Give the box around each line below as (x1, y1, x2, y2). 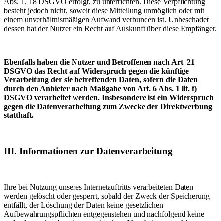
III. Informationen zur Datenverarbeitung (4, 146, 173, 156)
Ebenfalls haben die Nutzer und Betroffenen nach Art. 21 (4, 58, 195, 67)
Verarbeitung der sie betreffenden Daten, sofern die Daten (4, 75, 198, 84)
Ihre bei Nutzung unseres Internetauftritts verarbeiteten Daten (4, 183, 193, 191)
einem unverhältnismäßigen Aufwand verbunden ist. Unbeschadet (4, 15, 209, 24)
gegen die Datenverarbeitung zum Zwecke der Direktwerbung (4, 102, 212, 111)
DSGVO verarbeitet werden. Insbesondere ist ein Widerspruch (4, 93, 214, 102)
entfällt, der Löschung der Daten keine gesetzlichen (4, 200, 163, 209)
